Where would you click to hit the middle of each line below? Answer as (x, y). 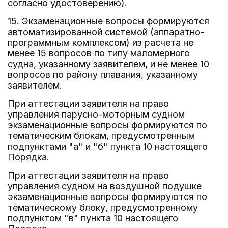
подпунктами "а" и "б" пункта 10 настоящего (108, 146)
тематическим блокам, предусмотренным (101, 136)
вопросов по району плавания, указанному (103, 75)
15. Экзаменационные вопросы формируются (108, 21)
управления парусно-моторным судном (96, 114)
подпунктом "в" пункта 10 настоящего (93, 218)
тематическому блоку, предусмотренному (103, 207)
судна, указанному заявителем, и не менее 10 (108, 64)
